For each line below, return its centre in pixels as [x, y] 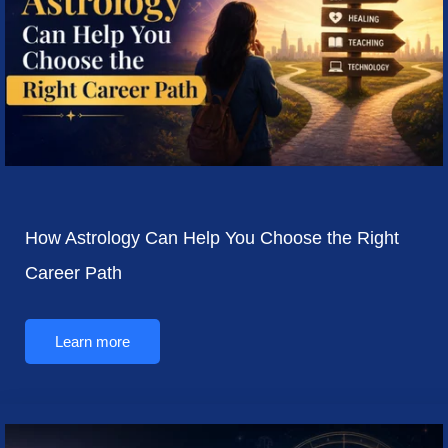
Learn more [92, 341]
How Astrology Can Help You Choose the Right [212, 237]
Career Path [73, 272]
